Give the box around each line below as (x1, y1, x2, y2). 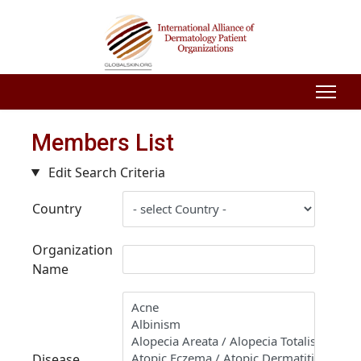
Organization (31, 240, 113, 259)
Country (31, 199, 81, 218)
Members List (31, 128, 174, 156)
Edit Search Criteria (44, 163, 165, 181)
